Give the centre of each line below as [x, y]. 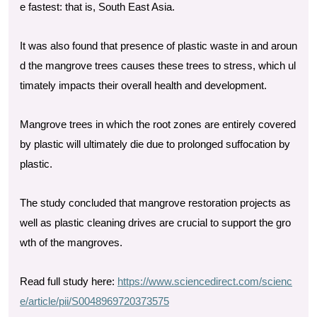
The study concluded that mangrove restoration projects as [155, 203]
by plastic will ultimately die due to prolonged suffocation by [155, 144]
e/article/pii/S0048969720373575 [94, 301]
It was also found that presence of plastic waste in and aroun [158, 46]
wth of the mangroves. [71, 243]
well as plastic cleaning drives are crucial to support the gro [155, 223]
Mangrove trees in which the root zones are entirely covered [158, 125]
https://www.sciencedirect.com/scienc [205, 282]
